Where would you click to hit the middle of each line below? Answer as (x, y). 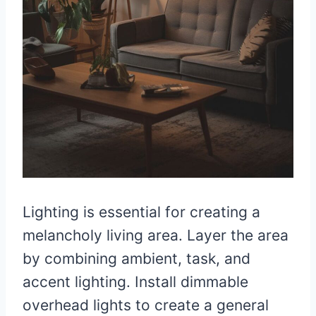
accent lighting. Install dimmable (135, 282)
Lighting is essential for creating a (141, 212)
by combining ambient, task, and (136, 259)
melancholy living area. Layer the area (156, 236)
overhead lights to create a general (146, 305)
